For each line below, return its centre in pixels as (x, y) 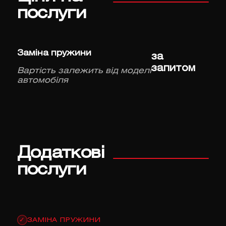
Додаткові (61, 154)
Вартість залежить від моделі (84, 71)
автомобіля (42, 81)
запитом (174, 68)
